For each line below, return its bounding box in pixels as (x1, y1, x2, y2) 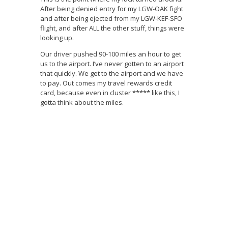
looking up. (40, 33, 74, 43)
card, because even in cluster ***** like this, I (40, 88, 180, 98)
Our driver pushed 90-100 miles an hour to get (40, 49, 181, 59)
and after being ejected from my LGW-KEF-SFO (40, 14, 182, 23)
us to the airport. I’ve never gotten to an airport (40, 59, 184, 69)
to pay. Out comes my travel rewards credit (40, 78, 172, 88)
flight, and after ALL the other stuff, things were (40, 23, 184, 33)
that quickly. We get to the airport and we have (40, 69, 183, 78)
